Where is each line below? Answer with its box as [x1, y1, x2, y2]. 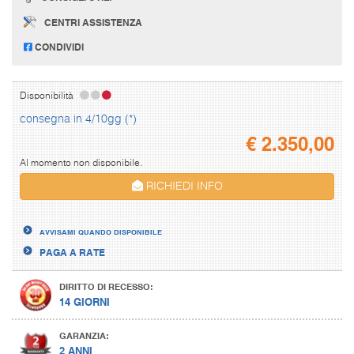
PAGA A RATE [40, 245, 105, 258]
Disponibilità [20, 91, 76, 101]
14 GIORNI [59, 294, 110, 308]
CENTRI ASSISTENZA [44, 15, 142, 28]
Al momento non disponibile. [20, 158, 142, 168]
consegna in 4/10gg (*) [20, 113, 137, 125]
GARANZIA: [59, 330, 109, 341]
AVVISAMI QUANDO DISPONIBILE [40, 226, 162, 236]
